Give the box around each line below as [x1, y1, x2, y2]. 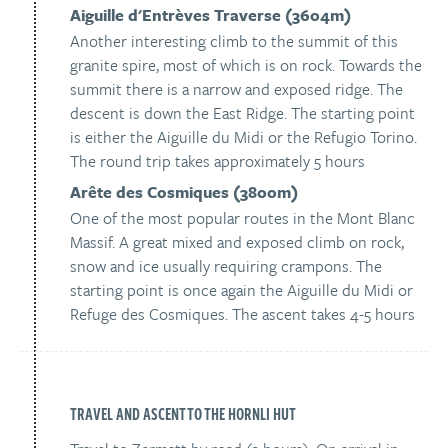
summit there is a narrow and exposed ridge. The [70, 77, 403, 101]
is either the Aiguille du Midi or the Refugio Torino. [70, 125, 417, 149]
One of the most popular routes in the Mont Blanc [70, 206, 415, 230]
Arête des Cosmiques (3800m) [70, 180, 298, 204]
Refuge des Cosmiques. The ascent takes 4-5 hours [70, 302, 415, 326]
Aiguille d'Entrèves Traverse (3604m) [70, 3, 351, 27]
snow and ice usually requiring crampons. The [70, 254, 382, 278]
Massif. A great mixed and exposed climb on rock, [70, 230, 404, 254]
